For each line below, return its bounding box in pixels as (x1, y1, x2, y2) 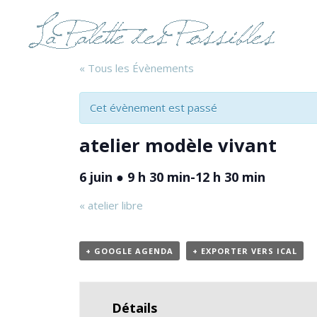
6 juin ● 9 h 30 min (79, 168, 190, 185)
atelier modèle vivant (79, 133, 277, 157)
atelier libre (85, 198, 143, 212)
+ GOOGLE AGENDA (86, 246, 173, 256)
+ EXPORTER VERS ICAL (192, 246, 297, 256)
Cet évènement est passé (90, 100, 217, 115)
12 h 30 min (195, 168, 265, 185)
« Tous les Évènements (79, 61, 194, 75)
